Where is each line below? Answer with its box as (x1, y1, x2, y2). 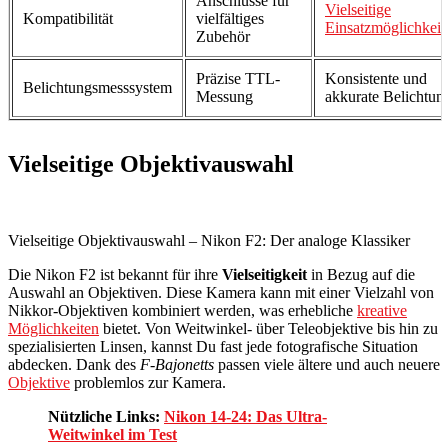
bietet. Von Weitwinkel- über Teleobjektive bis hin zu (99, 319, 438, 337)
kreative (357, 301, 407, 319)
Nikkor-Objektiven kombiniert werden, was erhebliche (8, 301, 357, 319)
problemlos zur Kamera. (70, 373, 226, 391)
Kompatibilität (23, 9, 113, 27)
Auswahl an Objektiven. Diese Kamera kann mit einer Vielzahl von (8, 283, 434, 301)
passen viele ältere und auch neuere (214, 355, 440, 373)
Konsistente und (325, 69, 427, 87)
